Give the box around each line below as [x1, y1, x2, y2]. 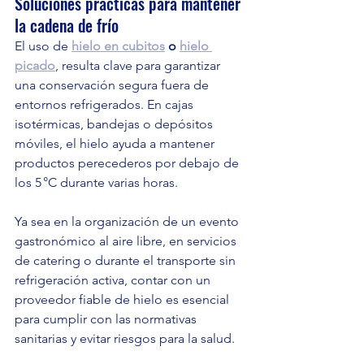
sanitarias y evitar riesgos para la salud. [15, 331, 235, 347]
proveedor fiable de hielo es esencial [15, 292, 232, 308]
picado [15, 58, 55, 74]
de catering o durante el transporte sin [15, 253, 239, 269]
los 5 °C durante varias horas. [15, 175, 178, 191]
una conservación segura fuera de [15, 77, 212, 93]
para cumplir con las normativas [15, 311, 200, 327]
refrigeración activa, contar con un [15, 272, 214, 288]
